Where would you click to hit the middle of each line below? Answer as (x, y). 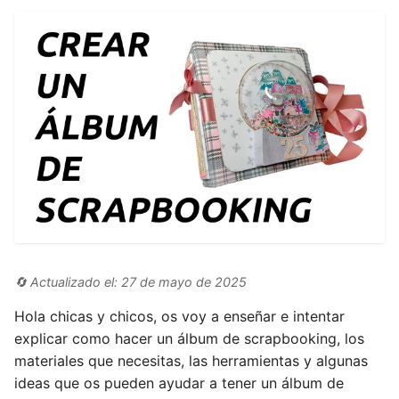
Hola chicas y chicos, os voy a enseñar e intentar (179, 316)
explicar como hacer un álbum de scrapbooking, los (189, 338)
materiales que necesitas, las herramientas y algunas (191, 361)
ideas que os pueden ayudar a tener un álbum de (179, 383)
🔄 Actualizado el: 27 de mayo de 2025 (130, 282)
